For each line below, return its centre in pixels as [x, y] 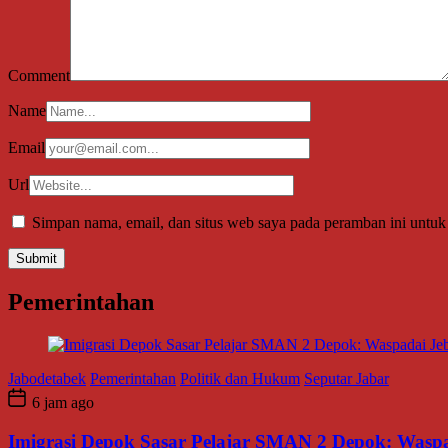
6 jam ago [61, 402]
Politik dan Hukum [240, 378]
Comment [39, 76]
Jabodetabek [47, 378]
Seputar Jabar [346, 378]
